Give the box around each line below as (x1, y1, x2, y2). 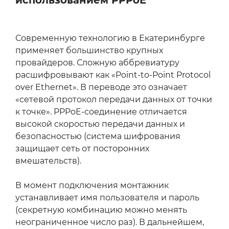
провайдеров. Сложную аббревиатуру (15, 58, 179, 68)
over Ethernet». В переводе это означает (15, 82, 187, 93)
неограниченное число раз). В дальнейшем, (15, 217, 204, 227)
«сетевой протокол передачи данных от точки (15, 95, 212, 105)
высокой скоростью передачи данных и (15, 119, 185, 129)
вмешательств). (15, 156, 81, 166)
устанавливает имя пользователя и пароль (15, 193, 199, 203)
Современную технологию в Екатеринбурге (15, 33, 205, 43)
